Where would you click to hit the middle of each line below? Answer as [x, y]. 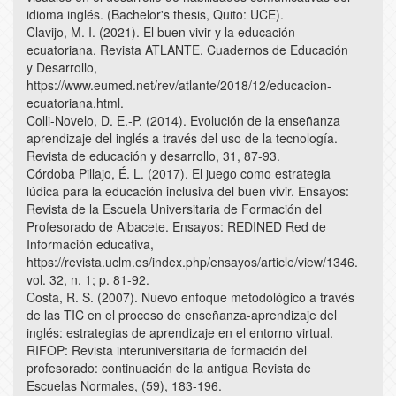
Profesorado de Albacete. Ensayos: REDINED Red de [176, 227]
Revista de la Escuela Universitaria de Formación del [174, 209]
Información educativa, [90, 244]
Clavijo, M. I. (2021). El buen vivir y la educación [161, 32]
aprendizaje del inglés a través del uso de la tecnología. [182, 138]
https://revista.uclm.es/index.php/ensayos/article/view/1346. [192, 262]
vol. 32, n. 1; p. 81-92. [88, 280]
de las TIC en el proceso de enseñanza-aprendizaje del [182, 315]
